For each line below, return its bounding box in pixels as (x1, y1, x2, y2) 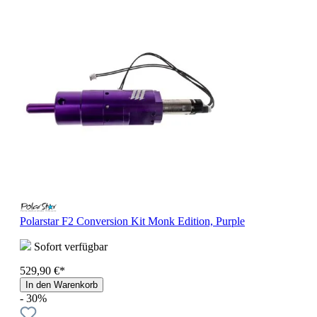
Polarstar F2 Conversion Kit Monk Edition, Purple (20, 215, 245, 228)
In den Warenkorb (25, 279, 98, 291)
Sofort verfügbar (31, 241, 108, 253)
